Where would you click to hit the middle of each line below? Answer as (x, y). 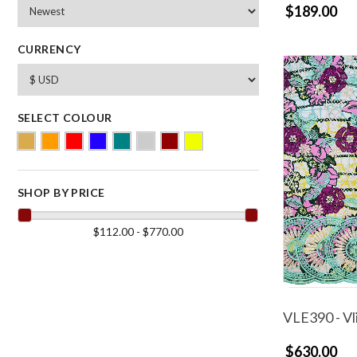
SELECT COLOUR (65, 117)
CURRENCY (49, 49)
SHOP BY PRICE (61, 192)
